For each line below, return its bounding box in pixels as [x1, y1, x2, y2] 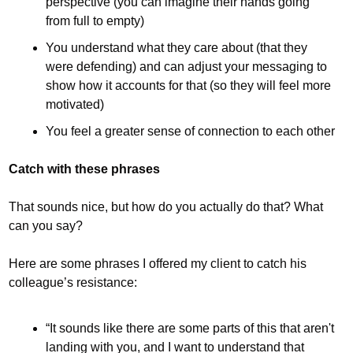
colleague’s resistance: [9, 276, 137, 289]
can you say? [9, 219, 83, 232]
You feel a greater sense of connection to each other [46, 124, 335, 138]
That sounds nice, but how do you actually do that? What [9, 200, 323, 214]
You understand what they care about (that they [46, 41, 307, 54]
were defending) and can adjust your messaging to [46, 60, 327, 73]
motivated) [46, 98, 104, 111]
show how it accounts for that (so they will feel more [46, 79, 331, 92]
